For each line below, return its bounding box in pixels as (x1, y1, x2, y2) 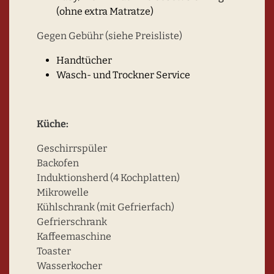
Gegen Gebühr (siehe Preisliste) (37, 30, 182, 42)
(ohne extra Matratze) (56, 6, 154, 17)
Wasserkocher (37, 260, 102, 272)
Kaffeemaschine (37, 231, 111, 242)
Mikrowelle (37, 187, 89, 198)
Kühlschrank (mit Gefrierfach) (37, 201, 174, 213)
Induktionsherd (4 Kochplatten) (37, 172, 180, 183)
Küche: (37, 118, 68, 130)
